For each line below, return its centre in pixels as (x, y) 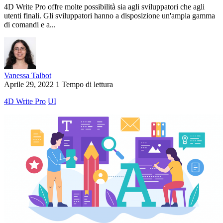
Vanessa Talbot (28, 76)
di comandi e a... (30, 25)
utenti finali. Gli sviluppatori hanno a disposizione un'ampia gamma (110, 16)
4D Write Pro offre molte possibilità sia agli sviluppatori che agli (104, 7)
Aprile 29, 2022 (29, 85)
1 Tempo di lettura (84, 85)
